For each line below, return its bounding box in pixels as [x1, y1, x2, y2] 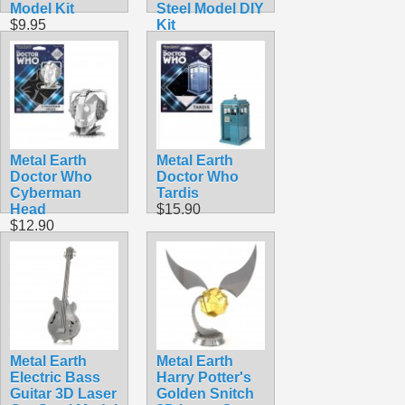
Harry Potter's [156, 369, 251, 385]
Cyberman [10, 184, 81, 201]
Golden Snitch [156, 385, 254, 401]
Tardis [156, 184, 199, 201]
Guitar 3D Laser [10, 385, 117, 401]
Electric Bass [10, 369, 100, 385]
